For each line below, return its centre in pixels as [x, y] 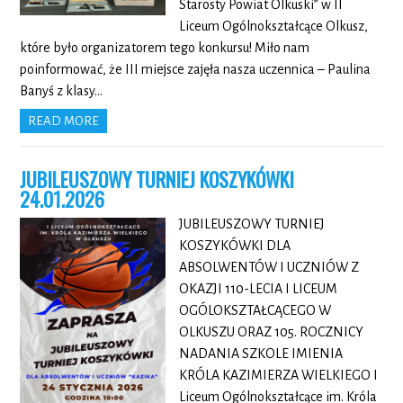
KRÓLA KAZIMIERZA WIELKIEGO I [278, 376]
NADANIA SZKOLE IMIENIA [260, 354]
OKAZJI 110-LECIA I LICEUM [258, 289]
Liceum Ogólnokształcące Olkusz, [273, 27]
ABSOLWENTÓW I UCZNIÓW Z [269, 268]
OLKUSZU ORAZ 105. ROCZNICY [271, 332]
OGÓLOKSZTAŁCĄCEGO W [255, 311]
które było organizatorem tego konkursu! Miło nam [165, 48]
